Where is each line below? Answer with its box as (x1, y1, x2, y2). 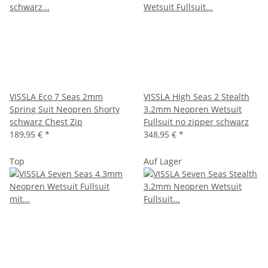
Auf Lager (144, 155, 182, 167)
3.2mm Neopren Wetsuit (144, 103, 242, 115)
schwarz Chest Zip (10, 115, 83, 127)
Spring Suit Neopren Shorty (10, 103, 120, 115)
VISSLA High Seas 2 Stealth (144, 90, 249, 102)
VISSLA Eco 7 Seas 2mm (10, 90, 103, 102)
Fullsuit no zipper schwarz (144, 115, 249, 127)
